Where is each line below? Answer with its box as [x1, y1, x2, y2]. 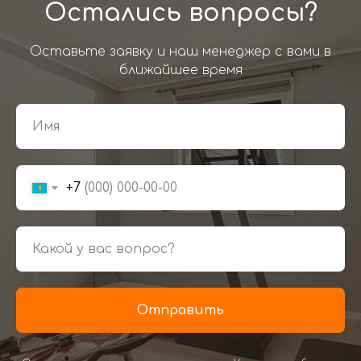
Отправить [137, 303, 224, 318]
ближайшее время [118, 63, 243, 78]
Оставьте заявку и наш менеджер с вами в [30, 44, 331, 60]
